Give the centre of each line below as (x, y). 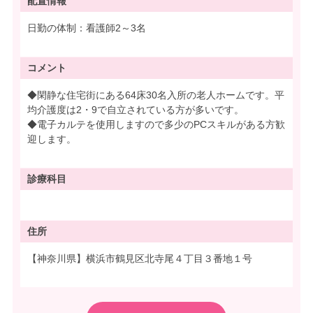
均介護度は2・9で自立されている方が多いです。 (136, 109)
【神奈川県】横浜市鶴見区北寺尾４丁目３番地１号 (140, 258)
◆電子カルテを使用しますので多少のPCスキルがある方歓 (156, 124)
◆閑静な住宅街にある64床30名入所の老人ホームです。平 (156, 95)
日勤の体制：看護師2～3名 (87, 28)
